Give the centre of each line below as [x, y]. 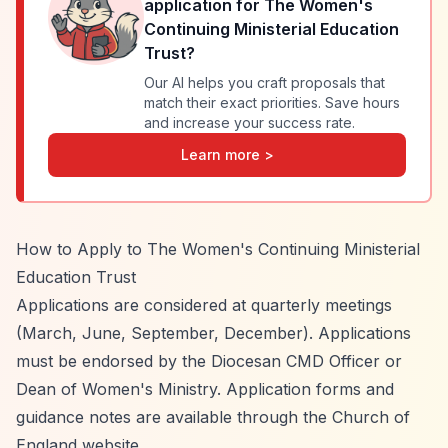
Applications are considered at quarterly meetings [204, 305]
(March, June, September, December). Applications [213, 333]
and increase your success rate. [249, 122]
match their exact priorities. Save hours [272, 102]
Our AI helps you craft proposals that [264, 82]
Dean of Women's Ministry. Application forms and [205, 389]
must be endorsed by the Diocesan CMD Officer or [209, 361]
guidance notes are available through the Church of [213, 417]
